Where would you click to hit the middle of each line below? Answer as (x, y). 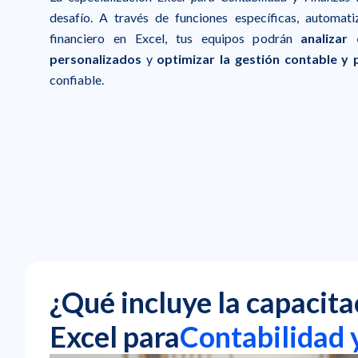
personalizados (95, 58)
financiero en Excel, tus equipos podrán (175, 38)
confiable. (77, 79)
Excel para (115, 336)
